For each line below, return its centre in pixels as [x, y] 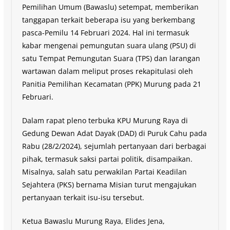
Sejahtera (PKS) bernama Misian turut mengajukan [109, 184]
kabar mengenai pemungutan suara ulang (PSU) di [109, 45]
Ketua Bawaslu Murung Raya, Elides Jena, [93, 221]
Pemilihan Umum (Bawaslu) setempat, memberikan [110, 7]
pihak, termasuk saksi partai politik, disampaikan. [107, 159]
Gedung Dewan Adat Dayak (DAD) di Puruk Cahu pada [114, 133]
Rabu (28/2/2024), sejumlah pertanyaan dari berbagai [114, 146]
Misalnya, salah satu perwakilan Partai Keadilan [104, 171]
